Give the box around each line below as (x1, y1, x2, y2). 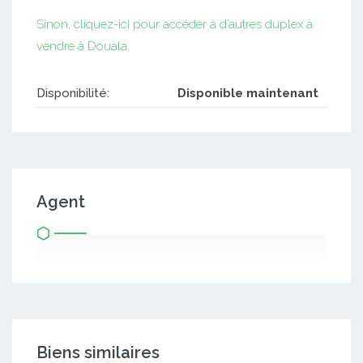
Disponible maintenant (177, 86, 318, 101)
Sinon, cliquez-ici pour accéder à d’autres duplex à (36, 17, 313, 32)
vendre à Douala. (36, 39, 130, 54)
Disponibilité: (36, 86, 109, 101)
